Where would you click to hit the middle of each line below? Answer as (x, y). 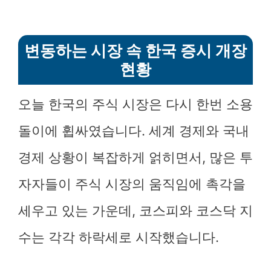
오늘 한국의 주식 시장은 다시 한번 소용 (135, 104)
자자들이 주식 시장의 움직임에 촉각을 (132, 184)
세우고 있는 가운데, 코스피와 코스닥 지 (135, 211)
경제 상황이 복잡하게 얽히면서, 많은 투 (135, 157)
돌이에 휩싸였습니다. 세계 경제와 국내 (134, 131)
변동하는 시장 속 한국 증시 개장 (135, 51)
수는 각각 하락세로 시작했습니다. (119, 237)
